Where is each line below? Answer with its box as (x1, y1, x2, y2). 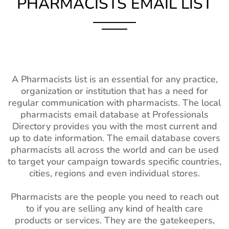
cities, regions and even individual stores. (29, 167, 200, 180)
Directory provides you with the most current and (12, 120, 217, 133)
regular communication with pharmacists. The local (8, 97, 221, 109)
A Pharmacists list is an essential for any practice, (11, 73, 218, 86)
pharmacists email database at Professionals (20, 108, 209, 121)
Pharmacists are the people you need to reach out (10, 191, 219, 203)
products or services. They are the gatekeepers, (14, 214, 215, 227)
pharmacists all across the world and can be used (10, 144, 219, 156)
